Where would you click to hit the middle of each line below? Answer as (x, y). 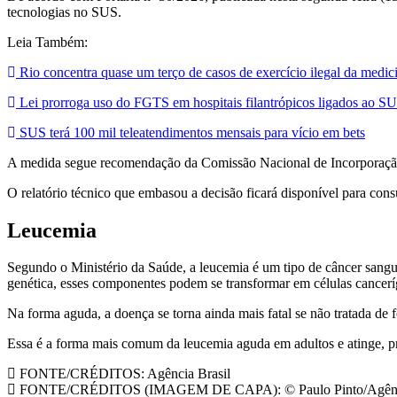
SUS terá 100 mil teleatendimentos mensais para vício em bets (191, 132)
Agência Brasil (187, 374)
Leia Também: (47, 42)
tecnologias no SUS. (64, 12)
